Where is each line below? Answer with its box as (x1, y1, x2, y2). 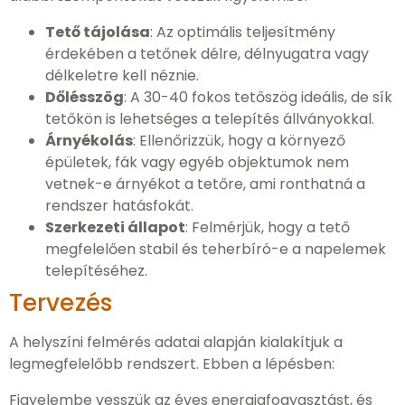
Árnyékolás (45, 130, 133, 151)
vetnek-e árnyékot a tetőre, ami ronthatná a (45, 174, 365, 194)
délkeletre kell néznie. (45, 65, 199, 86)
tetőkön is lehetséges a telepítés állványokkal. (45, 108, 374, 129)
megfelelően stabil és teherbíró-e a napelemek (45, 239, 386, 259)
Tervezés (9, 287, 112, 319)
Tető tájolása (45, 22, 150, 42)
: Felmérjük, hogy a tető (185, 217, 350, 238)
